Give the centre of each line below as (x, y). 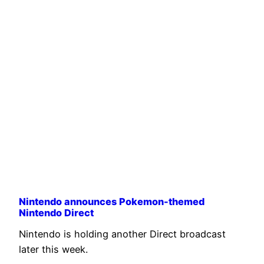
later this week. (53, 250)
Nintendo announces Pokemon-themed (112, 201)
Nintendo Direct (56, 212)
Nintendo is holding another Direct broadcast (122, 234)
